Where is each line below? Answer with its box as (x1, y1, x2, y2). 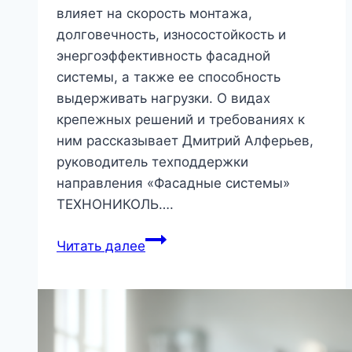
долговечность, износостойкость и (57, 27, 286, 43)
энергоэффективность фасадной (57, 48, 270, 64)
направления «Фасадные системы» (57, 175, 290, 192)
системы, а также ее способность (57, 69, 280, 86)
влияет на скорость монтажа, (57, 5, 252, 22)
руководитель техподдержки (57, 154, 248, 170)
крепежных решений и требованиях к (57, 112, 305, 128)
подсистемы (145, 251, 226, 268)
